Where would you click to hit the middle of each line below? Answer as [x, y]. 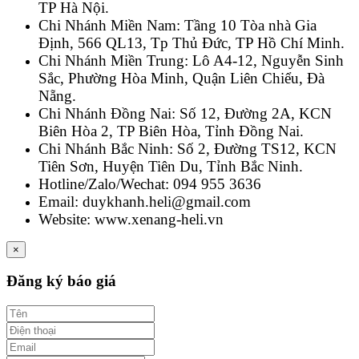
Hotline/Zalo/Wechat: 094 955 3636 [150, 184]
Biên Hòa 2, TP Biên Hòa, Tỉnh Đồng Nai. [171, 131]
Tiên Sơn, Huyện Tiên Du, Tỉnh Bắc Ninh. [171, 166]
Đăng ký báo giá [61, 281]
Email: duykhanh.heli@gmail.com [145, 201]
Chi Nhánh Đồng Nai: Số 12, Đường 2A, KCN [185, 113]
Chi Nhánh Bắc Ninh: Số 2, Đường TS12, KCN [188, 148]
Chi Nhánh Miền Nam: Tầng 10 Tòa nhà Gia [177, 25]
